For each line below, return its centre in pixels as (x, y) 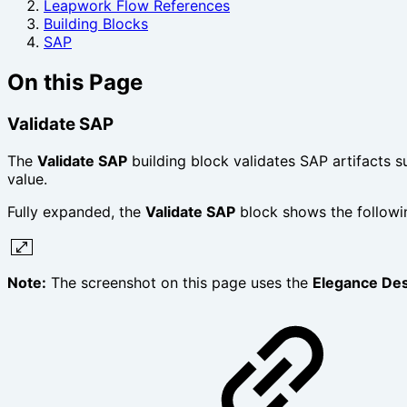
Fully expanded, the (76, 211)
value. (27, 179)
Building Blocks (96, 24)
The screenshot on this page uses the (179, 282)
